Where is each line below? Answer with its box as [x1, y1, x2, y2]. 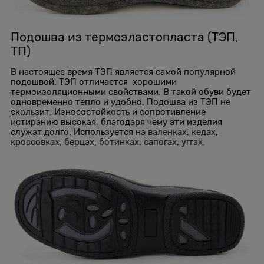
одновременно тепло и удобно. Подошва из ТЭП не [11, 97, 230, 107]
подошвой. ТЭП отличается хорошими [11, 77, 177, 87]
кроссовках [11, 137, 60, 147]
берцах [64, 137, 94, 147]
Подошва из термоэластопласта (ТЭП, [11, 29, 238, 44]
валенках [148, 127, 187, 137]
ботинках [99, 137, 139, 147]
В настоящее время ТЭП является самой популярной [11, 67, 236, 77]
